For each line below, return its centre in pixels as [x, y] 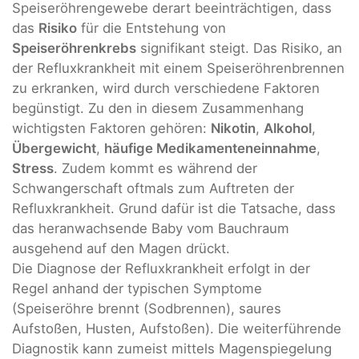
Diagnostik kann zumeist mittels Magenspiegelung [172, 348]
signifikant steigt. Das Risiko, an [239, 48]
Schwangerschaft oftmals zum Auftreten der [153, 188]
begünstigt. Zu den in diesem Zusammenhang [158, 108]
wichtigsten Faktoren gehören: [111, 128]
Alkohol [288, 128]
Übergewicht [54, 148]
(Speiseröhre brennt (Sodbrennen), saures [147, 308]
